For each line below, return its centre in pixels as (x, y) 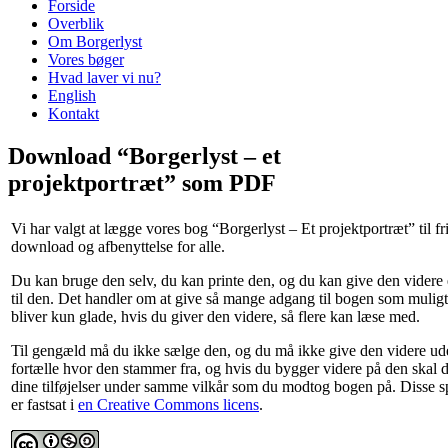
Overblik (76, 24)
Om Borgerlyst (95, 42)
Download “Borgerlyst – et (144, 156)
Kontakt (73, 114)
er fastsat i (44, 405)
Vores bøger (86, 60)
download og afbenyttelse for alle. (118, 247)
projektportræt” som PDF (142, 183)
